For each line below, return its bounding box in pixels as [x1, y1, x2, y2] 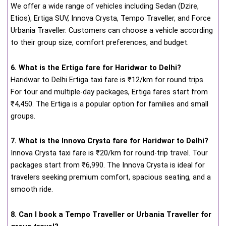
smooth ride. [11, 185, 53, 194]
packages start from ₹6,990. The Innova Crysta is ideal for [11, 160, 205, 170]
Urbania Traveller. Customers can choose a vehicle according [11, 26, 213, 35]
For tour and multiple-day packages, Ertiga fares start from [11, 87, 208, 96]
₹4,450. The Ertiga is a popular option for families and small [11, 99, 208, 108]
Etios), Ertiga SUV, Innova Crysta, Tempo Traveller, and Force [11, 14, 211, 23]
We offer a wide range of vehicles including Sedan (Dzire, [11, 2, 199, 11]
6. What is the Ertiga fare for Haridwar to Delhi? [11, 63, 181, 72]
